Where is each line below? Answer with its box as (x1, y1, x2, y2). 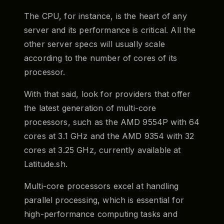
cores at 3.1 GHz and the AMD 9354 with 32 (24, 130, 194, 141)
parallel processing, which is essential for (24, 194, 184, 205)
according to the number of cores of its (24, 52, 177, 63)
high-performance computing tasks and (24, 208, 177, 219)
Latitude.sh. (24, 158, 67, 169)
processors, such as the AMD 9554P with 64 (24, 116, 200, 127)
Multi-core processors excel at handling (24, 180, 179, 191)
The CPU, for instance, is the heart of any (24, 10, 187, 21)
